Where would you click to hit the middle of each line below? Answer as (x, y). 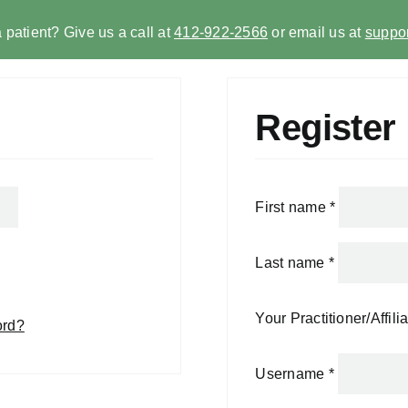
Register (326, 127)
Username (292, 373)
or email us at (316, 32)
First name (292, 207)
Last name (292, 262)
